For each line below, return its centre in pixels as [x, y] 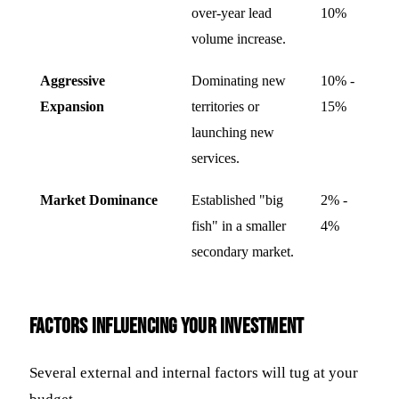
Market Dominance [99, 199]
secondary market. [243, 251]
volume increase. [239, 38]
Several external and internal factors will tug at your [194, 372]
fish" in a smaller [239, 225]
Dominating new [239, 80]
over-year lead [232, 12]
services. [216, 158]
